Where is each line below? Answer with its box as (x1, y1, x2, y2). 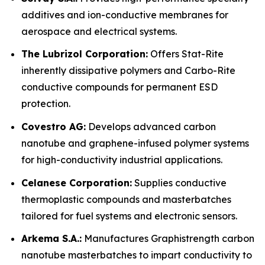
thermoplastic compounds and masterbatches (21, 193, 231, 205)
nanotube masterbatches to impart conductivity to (21, 249, 252, 261)
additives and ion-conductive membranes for (21, 8, 228, 21)
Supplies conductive (132, 176, 227, 189)
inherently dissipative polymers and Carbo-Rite (21, 64, 235, 77)
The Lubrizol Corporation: (21, 48, 148, 60)
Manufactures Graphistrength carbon (82, 232, 254, 245)
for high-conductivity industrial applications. (21, 153, 222, 166)
